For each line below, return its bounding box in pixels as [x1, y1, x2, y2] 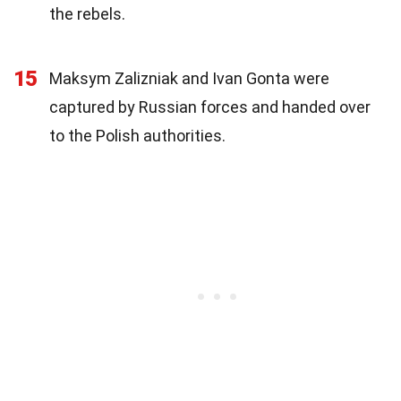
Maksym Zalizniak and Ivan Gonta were [49, 68, 329, 88]
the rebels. [49, 4, 125, 23]
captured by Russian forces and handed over [49, 97, 371, 116]
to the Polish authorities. [49, 125, 226, 145]
